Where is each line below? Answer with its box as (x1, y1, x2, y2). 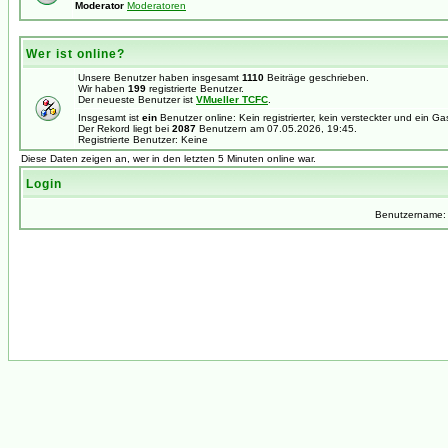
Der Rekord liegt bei (78, 123, 172, 134)
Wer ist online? (26, 47, 125, 61)
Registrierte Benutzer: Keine (78, 134, 208, 145)
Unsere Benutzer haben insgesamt (78, 72, 242, 83)
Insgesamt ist (78, 112, 142, 123)
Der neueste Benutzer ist (78, 94, 196, 105)
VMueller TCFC (196, 94, 268, 105)
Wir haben (78, 83, 128, 94)
